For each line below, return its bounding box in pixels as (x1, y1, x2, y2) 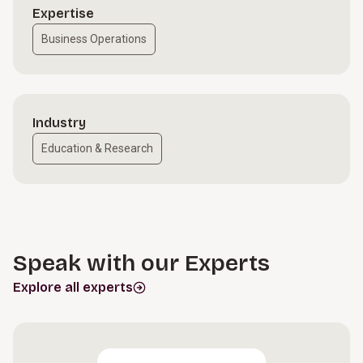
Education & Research (41, 142, 153, 155)
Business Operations (41, 32, 147, 45)
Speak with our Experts (13, 250, 270, 277)
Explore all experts (13, 280, 133, 295)
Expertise (32, 6, 94, 21)
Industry (32, 115, 86, 130)
